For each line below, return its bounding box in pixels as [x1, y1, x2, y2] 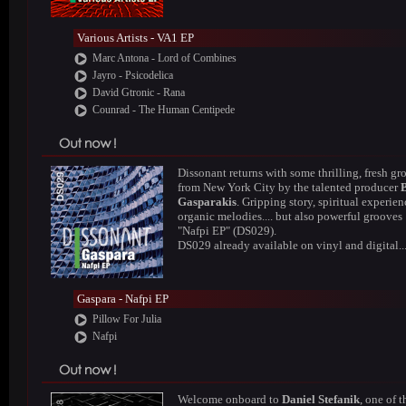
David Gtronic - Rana [92, 86, 185, 99]
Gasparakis [178, 195, 237, 208]
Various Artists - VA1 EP [76, 31, 194, 44]
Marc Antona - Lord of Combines [92, 52, 237, 64]
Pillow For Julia [92, 313, 161, 325]
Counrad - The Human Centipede [92, 103, 235, 116]
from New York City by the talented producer [178, 180, 401, 194]
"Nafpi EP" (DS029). [178, 224, 276, 237]
